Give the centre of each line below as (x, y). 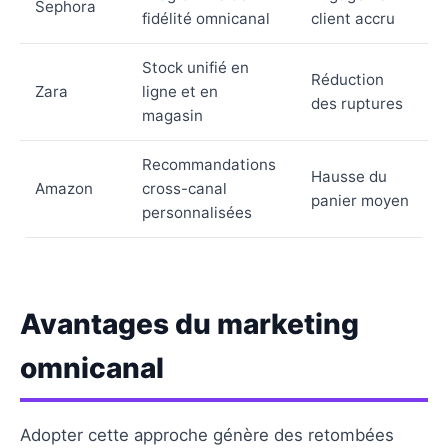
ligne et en (180, 91)
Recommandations (209, 164)
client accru (353, 18)
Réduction (347, 79)
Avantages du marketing (189, 323)
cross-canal (184, 188)
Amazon (64, 188)
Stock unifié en (195, 67)
